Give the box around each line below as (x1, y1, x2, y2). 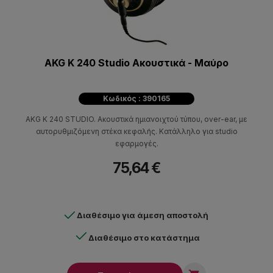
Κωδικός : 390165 (103, 94, 170, 104)
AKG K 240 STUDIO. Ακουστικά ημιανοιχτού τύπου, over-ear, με (26, 115, 247, 124)
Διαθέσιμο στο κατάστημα (88, 233, 200, 243)
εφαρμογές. (115, 139, 158, 149)
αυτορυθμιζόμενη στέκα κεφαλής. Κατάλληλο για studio (35, 127, 238, 136)
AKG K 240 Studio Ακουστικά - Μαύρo (44, 57, 229, 69)
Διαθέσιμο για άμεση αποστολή (76, 210, 208, 221)
